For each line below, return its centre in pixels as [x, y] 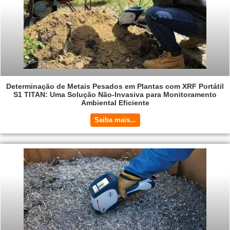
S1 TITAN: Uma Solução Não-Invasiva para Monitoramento [115, 94]
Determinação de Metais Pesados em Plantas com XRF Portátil [115, 86]
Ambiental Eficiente [115, 102]
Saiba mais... [115, 120]
